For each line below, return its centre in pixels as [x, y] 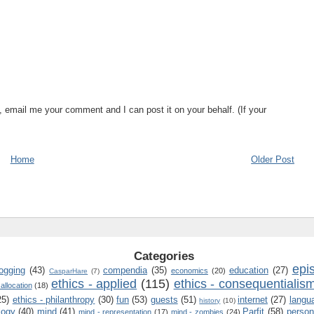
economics [189, 271]
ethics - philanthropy [54, 300]
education [248, 271]
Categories [164, 257]
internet [252, 300]
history [210, 301]
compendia [125, 271]
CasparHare [69, 271]
